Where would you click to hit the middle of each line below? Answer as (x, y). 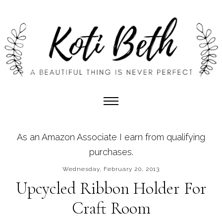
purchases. (111, 152)
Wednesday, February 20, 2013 (111, 169)
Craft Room (111, 208)
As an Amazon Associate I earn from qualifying (111, 137)
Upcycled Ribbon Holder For (111, 188)
